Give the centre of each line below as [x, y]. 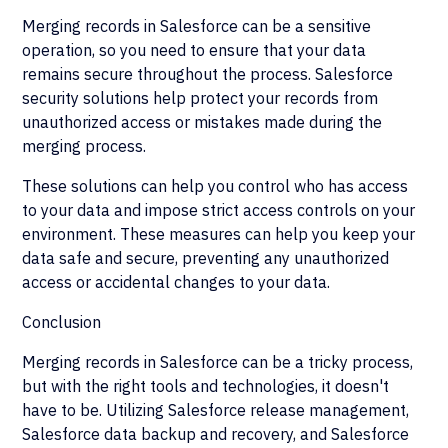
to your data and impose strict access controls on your [219, 210]
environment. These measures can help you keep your [219, 234]
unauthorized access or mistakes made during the [202, 122]
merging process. [84, 146]
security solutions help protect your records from [200, 98]
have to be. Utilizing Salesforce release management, [216, 410]
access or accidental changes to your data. [176, 282]
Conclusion [62, 322]
